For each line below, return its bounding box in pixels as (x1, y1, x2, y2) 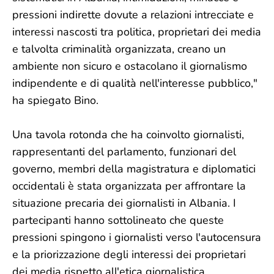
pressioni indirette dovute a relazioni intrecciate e (12, 7, 254, 22)
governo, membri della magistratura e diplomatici (12, 161, 256, 176)
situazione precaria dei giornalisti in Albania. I (12, 196, 236, 210)
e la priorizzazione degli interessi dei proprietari (12, 247, 246, 262)
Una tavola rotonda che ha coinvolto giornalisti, (12, 127, 244, 142)
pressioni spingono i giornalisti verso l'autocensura (12, 230, 261, 245)
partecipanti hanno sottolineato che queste (12, 213, 224, 228)
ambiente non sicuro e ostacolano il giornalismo (12, 59, 247, 73)
